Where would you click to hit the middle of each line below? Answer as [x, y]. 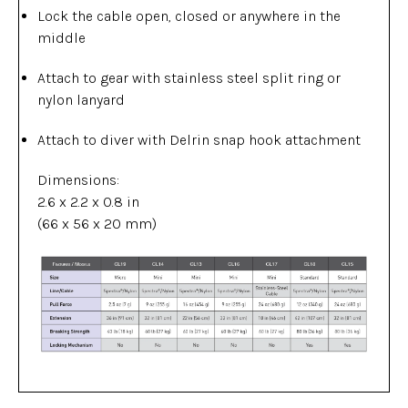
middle [61, 38]
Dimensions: [78, 180]
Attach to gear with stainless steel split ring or [189, 78]
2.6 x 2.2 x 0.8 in [88, 202]
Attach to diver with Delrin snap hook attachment [199, 140]
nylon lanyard [81, 100]
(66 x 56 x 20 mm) [97, 224]
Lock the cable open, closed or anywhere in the [189, 16]
